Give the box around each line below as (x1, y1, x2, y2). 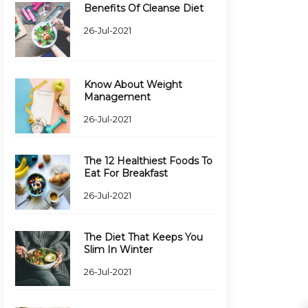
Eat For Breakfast (83, 167, 168, 179)
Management (83, 91, 151, 103)
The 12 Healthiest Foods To (83, 155, 212, 167)
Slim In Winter (83, 243, 153, 256)
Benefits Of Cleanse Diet (83, 2, 203, 14)
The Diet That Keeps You (83, 231, 203, 243)
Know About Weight (83, 78, 182, 91)
